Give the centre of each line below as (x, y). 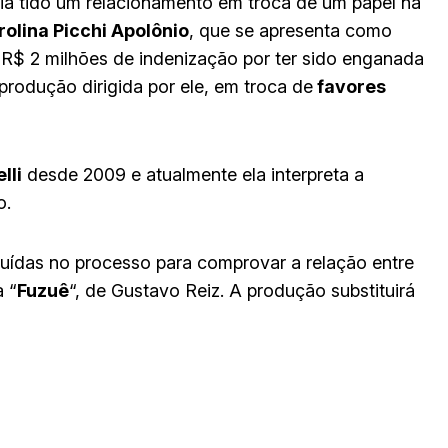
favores (349, 86)
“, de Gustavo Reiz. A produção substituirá (242, 290)
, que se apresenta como (290, 30)
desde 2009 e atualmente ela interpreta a (193, 174)
